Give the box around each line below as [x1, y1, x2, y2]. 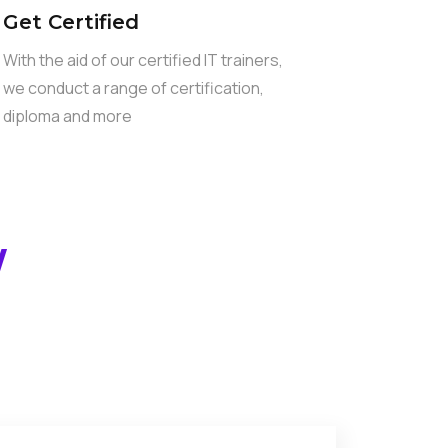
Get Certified [2, 10, 139, 34]
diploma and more [2, 105, 132, 127]
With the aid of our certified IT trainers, [2, 49, 283, 71]
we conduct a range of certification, [2, 77, 264, 99]
